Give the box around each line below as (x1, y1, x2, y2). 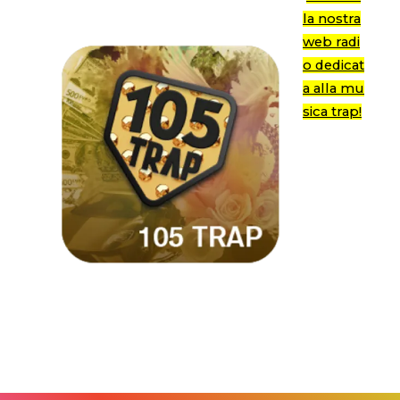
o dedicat (303, 56, 364, 73)
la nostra (303, 10, 361, 27)
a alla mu (303, 79, 364, 96)
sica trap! (303, 103, 362, 120)
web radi (303, 33, 360, 50)
